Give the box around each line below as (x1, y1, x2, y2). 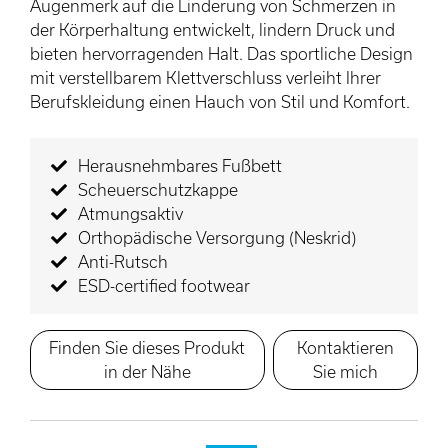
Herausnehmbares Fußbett (77, 155, 282, 175)
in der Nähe (103, 361, 191, 381)
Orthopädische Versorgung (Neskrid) (77, 227, 356, 247)
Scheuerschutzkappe (77, 179, 238, 199)
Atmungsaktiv (77, 203, 183, 223)
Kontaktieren (296, 337, 394, 357)
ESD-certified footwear (77, 275, 250, 295)
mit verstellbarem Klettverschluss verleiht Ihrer (30, 67, 381, 87)
